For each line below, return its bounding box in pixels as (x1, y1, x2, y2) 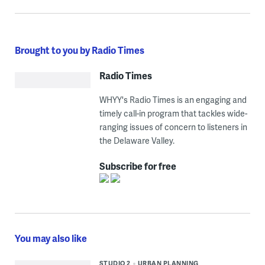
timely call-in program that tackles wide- (99, 108, 247, 119)
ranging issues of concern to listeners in (99, 121, 247, 133)
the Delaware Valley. (99, 135, 174, 147)
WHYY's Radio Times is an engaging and (99, 94, 247, 106)
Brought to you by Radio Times (14, 43, 144, 57)
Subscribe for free (99, 159, 176, 173)
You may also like (14, 231, 87, 245)
